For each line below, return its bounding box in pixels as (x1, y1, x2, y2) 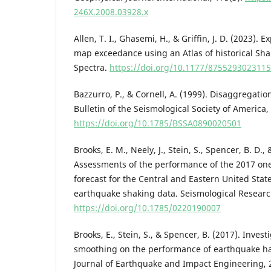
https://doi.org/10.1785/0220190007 (74, 201, 221, 214)
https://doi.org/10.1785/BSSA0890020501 (74, 117, 241, 129)
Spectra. (74, 61, 109, 73)
